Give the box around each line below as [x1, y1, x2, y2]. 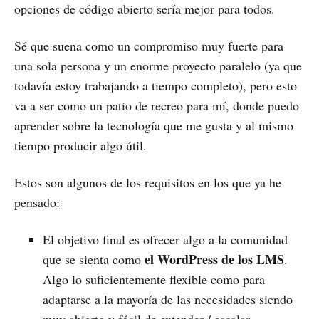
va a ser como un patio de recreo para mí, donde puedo [14, 97, 299, 115]
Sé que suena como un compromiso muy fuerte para [14, 37, 283, 55]
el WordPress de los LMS [145, 250, 284, 269]
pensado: [14, 194, 60, 211]
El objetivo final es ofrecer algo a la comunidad [43, 231, 288, 249]
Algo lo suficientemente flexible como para [43, 271, 265, 288]
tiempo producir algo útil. [14, 137, 147, 155]
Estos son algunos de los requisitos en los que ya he [14, 174, 281, 192]
